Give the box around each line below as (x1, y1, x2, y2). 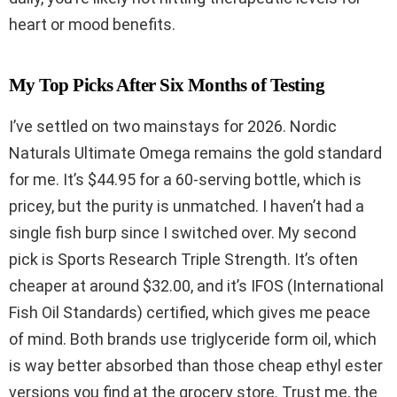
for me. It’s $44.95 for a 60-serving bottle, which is (9, 170, 362, 190)
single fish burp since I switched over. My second (9, 223, 356, 243)
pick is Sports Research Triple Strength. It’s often (9, 250, 358, 269)
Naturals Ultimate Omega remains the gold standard (9, 144, 382, 163)
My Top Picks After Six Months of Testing (9, 74, 324, 97)
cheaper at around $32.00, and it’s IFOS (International (9, 276, 384, 296)
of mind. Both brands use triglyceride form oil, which (9, 330, 377, 349)
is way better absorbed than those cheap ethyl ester (9, 356, 383, 376)
